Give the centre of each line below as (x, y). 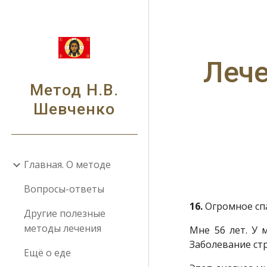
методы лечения (63, 228)
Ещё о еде (47, 253)
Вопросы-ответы (64, 189)
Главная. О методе (67, 164)
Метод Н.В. (74, 90)
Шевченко (74, 109)
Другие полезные (65, 213)
